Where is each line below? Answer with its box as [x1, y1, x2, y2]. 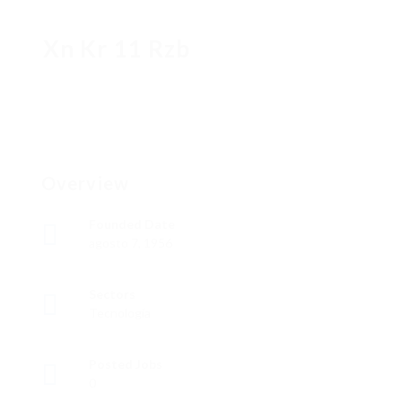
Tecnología [89, 305, 151, 321]
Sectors [89, 286, 135, 302]
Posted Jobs [89, 356, 162, 372]
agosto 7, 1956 [89, 235, 172, 251]
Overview [41, 172, 129, 195]
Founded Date [89, 216, 175, 232]
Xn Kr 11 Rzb [43, 34, 191, 64]
